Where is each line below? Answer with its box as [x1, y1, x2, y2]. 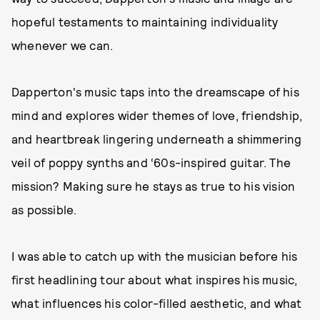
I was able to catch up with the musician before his [11, 249, 298, 263]
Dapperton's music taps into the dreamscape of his [11, 84, 299, 99]
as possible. [11, 202, 77, 216]
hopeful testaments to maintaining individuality [11, 14, 279, 29]
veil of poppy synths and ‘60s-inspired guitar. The [11, 155, 291, 169]
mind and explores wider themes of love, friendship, [11, 108, 303, 122]
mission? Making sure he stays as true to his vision [11, 179, 296, 193]
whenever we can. [11, 38, 114, 52]
